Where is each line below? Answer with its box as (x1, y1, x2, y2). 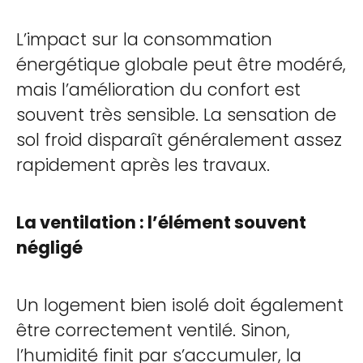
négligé (16, 236, 83, 259)
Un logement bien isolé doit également (16, 293, 344, 317)
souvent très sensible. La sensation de (16, 103, 336, 126)
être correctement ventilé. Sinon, (16, 318, 290, 342)
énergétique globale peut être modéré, (16, 53, 346, 76)
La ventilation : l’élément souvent (16, 211, 306, 234)
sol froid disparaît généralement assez (16, 128, 342, 152)
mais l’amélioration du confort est (16, 78, 301, 101)
